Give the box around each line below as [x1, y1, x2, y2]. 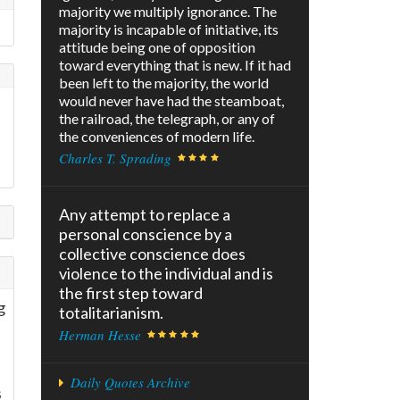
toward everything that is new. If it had [59, 56, 291, 74]
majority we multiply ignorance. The [59, 3, 277, 21]
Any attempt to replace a [59, 204, 230, 225]
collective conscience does [59, 244, 246, 264]
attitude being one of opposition [59, 38, 255, 56]
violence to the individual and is [59, 263, 273, 284]
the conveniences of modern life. [59, 128, 254, 146]
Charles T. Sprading [59, 149, 171, 168]
